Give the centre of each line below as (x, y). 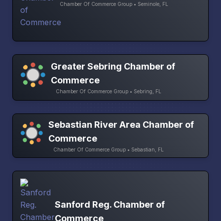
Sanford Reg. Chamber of (110, 205)
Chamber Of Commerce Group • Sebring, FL (109, 92)
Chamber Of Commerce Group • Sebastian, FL (109, 150)
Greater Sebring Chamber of (113, 67)
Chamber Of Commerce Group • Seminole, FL (114, 4)
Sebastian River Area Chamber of (121, 125)
